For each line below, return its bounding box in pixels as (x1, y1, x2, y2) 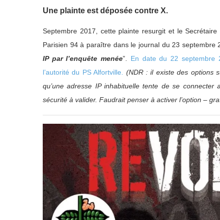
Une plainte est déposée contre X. (43, 6, 168, 15)
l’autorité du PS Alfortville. (43, 68, 124, 76)
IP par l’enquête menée (43, 54, 123, 62)
